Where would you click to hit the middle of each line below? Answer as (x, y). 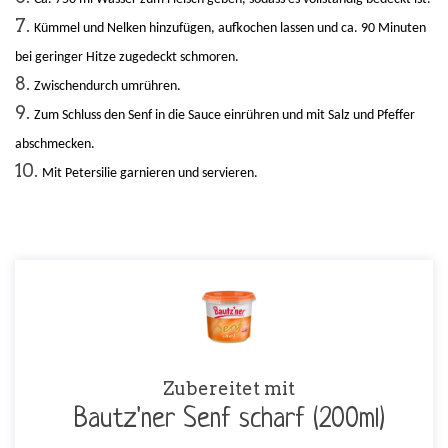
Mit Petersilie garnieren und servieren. (150, 174)
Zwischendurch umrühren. (107, 87)
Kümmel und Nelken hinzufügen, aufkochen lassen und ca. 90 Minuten (230, 29)
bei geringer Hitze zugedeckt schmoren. (127, 58)
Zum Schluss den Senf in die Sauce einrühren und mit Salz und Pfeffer (224, 116)
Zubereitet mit (229, 388)
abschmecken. (55, 145)
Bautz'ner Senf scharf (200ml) (229, 420)
